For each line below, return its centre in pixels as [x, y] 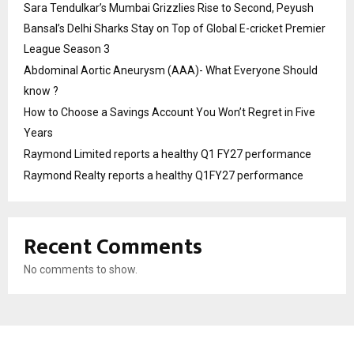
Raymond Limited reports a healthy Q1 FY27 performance [168, 154]
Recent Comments [113, 247]
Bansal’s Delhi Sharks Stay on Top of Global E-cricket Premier [175, 28]
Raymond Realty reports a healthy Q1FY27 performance [164, 175]
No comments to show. [81, 269]
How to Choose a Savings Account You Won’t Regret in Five [169, 112]
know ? [41, 90]
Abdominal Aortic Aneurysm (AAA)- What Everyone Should [171, 70]
